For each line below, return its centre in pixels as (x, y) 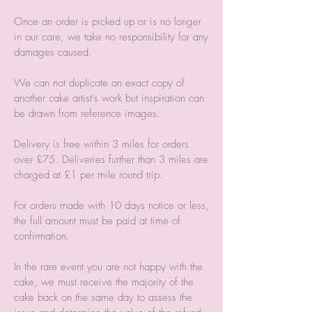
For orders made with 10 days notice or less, (111, 205)
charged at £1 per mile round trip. (88, 174)
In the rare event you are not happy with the (108, 266)
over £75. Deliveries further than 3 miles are (111, 159)
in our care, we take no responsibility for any (111, 37)
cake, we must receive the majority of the (104, 282)
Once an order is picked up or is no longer (108, 21)
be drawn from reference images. (87, 113)
